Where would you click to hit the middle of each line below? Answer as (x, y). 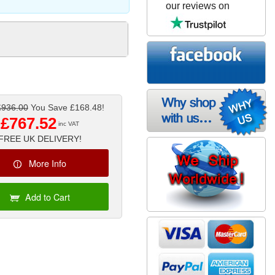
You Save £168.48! (66, 108)
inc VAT (68, 124)
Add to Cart (48, 196)
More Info (48, 163)
